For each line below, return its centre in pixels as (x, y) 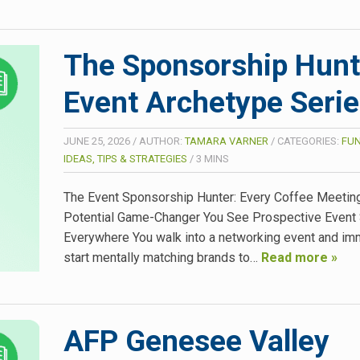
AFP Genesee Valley (196, 341)
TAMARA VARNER (227, 141)
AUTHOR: (162, 141)
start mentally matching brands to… (162, 258)
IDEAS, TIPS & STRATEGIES (125, 159)
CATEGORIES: (309, 141)
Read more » (299, 258)
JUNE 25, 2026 (97, 141)
